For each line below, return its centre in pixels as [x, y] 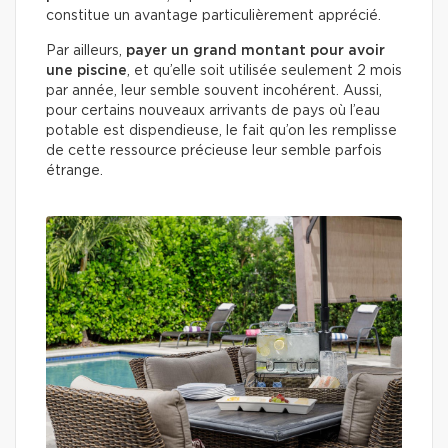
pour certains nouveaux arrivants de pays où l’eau [213, 111]
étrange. [74, 171]
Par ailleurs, [86, 51]
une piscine [86, 71]
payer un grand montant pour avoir [255, 51]
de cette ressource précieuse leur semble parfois [214, 151]
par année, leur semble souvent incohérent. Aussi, [214, 91]
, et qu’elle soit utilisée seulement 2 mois [264, 71]
